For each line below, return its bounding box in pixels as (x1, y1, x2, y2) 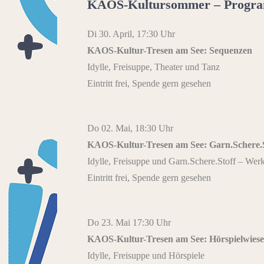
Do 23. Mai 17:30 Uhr (87, 217, 171, 228)
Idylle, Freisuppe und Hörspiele (87, 250, 204, 261)
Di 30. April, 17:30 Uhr (87, 29, 175, 39)
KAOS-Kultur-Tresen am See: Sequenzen (87, 45, 252, 56)
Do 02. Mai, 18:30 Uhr (87, 123, 173, 134)
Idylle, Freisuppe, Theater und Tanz (87, 62, 220, 72)
